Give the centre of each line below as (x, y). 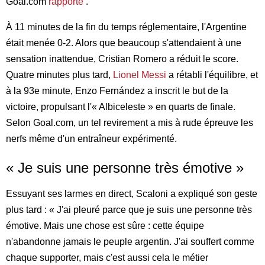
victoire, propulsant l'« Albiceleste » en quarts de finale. (121, 106)
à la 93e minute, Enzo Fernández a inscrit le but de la (117, 91)
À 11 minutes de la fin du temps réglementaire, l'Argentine (126, 27)
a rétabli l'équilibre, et (212, 75)
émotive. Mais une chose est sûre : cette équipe (105, 225)
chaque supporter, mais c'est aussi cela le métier (107, 257)
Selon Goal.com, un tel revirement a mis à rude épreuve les (130, 122)
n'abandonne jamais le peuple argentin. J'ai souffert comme (130, 241)
